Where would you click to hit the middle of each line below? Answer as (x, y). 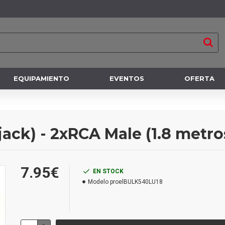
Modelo (98, 182)
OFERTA (199, 78)
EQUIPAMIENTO (41, 78)
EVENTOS (127, 78)
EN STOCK (108, 171)
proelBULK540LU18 (136, 182)
